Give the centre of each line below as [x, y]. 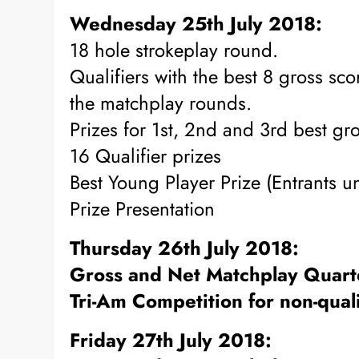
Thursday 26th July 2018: [185, 248]
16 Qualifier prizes [146, 155]
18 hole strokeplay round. [174, 50]
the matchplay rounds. [161, 103]
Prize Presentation [143, 208]
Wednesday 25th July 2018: [196, 23]
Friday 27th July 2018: [171, 340]
